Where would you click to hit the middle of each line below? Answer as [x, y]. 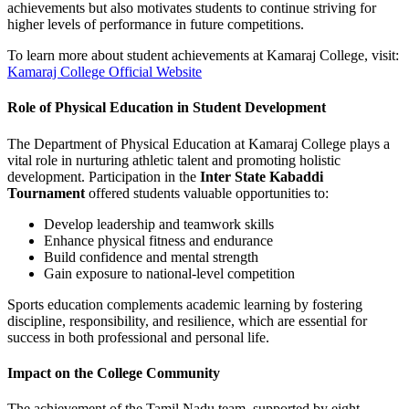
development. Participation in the [104, 176]
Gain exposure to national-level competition [169, 273]
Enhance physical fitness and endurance [158, 240]
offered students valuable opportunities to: [207, 193]
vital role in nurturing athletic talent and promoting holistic [174, 160]
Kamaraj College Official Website [105, 72]
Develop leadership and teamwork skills [159, 224]
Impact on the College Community [114, 372]
